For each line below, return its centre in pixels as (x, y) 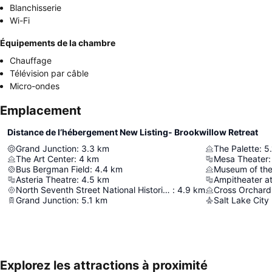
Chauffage (31, 60)
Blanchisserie (36, 8)
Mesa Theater (241, 159)
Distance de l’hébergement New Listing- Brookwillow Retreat (133, 132)
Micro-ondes (35, 86)
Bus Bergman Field (53, 169)
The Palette (236, 148)
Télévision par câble (49, 73)
